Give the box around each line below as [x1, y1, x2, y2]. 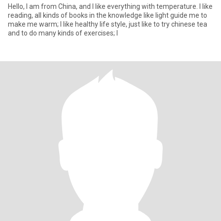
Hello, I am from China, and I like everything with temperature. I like [8, 2, 213, 10]
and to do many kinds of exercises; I [8, 29, 118, 37]
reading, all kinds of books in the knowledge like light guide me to [8, 11, 207, 19]
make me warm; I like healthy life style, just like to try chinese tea [8, 20, 60, 28]
